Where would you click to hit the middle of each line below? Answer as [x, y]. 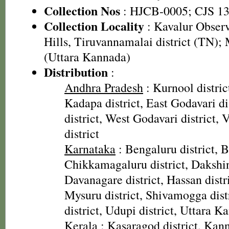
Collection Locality [94, 26]
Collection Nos [82, 10]
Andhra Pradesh [104, 87]
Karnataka [90, 149]
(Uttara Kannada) [87, 57]
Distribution [76, 72]
